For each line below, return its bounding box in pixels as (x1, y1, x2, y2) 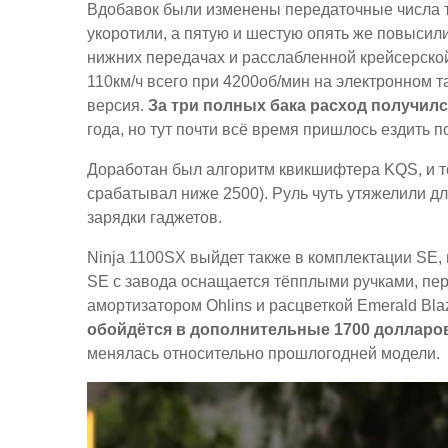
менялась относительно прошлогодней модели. (87, 344, 440, 362)
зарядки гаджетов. (87, 208, 222, 226)
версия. (87, 96, 148, 114)
